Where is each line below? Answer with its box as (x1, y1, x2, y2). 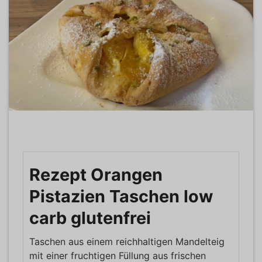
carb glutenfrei (29, 207, 151, 228)
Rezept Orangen (29, 164, 163, 185)
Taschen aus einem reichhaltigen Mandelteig (29, 235, 225, 247)
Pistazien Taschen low (29, 185, 213, 206)
